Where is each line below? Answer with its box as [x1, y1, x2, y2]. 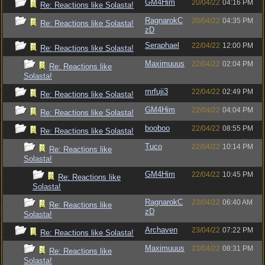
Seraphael [145, 41, 179, 50]
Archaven [145, 225, 177, 234]
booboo [145, 124, 170, 132]
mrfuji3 [145, 87, 168, 96]
